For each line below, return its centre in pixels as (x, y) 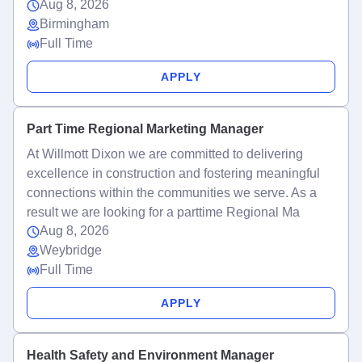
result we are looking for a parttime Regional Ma (163, 212)
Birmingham (74, 24)
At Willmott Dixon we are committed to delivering (165, 154)
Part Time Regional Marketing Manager (145, 129)
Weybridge (71, 250)
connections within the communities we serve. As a (172, 193)
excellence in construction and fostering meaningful (173, 173)
